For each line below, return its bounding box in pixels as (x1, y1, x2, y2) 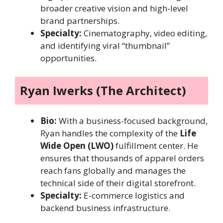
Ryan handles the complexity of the (40, 127, 180, 139)
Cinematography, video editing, (82, 27, 207, 39)
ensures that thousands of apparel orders (40, 152, 204, 164)
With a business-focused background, (57, 115, 208, 127)
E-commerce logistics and (82, 190, 185, 202)
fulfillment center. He (113, 140, 198, 152)
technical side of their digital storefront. (40, 177, 196, 189)
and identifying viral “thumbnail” (40, 39, 170, 51)
